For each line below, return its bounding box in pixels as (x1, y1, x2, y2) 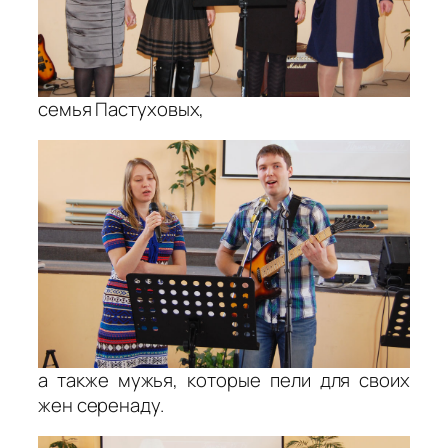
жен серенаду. (38, 391, 164, 418)
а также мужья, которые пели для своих (38, 366, 410, 393)
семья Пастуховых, (38, 95, 205, 122)
